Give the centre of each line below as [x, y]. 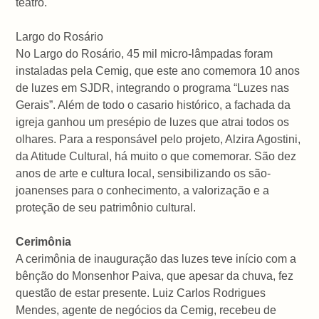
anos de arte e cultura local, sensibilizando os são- [143, 173]
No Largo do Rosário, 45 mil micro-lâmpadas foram [145, 53]
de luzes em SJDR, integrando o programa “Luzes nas [153, 88]
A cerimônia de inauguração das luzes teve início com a [156, 258]
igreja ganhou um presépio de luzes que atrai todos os [153, 122]
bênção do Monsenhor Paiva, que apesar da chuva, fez [155, 276]
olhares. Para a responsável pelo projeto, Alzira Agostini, [158, 139]
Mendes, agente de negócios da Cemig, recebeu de [146, 310]
